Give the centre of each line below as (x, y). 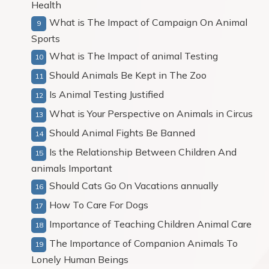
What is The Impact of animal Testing (134, 56)
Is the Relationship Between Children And (143, 152)
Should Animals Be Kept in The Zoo (128, 75)
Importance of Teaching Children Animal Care (150, 224)
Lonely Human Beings (80, 259)
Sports (46, 38)
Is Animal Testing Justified (107, 94)
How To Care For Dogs (99, 205)
